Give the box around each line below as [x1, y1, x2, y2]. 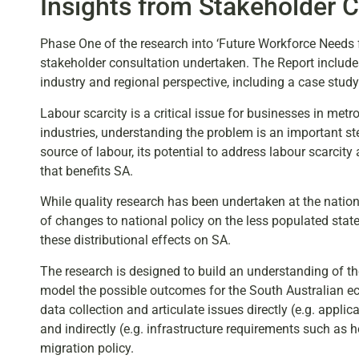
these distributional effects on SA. [40, 232, 231, 248]
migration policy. [40, 340, 134, 356]
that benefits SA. [40, 163, 133, 179]
